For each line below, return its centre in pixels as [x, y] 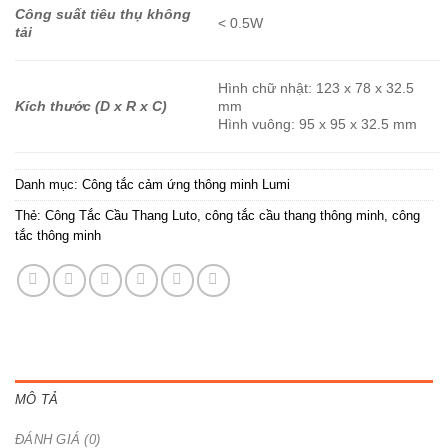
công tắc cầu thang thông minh [294, 216]
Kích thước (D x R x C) [91, 106]
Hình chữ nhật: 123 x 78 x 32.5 [316, 88]
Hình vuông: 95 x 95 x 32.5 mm [318, 124]
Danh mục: [48, 185]
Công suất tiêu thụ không [103, 14]
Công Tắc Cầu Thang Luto [121, 216]
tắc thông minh [58, 236]
